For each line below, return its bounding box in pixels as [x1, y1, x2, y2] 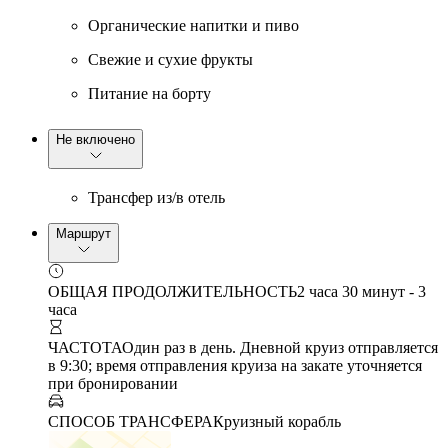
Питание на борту [88, 85, 211, 103]
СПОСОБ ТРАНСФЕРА [48, 413, 213, 431]
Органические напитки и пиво [88, 17, 299, 35]
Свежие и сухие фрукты [88, 51, 253, 69]
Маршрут [56, 226, 111, 242]
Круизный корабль [213, 413, 341, 431]
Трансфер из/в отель [88, 189, 225, 207]
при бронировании [48, 375, 178, 393]
